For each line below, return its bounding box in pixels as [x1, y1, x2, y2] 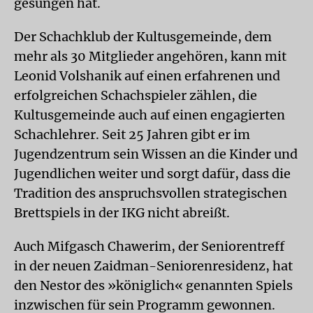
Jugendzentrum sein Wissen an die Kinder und [14, 145, 298, 162]
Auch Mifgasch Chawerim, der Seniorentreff [14, 238, 284, 254]
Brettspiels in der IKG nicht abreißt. [14, 204, 230, 221]
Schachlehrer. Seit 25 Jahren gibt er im [14, 126, 250, 143]
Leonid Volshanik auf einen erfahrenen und [14, 67, 280, 84]
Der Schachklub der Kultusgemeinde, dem [14, 28, 272, 45]
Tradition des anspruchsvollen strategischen [14, 184, 287, 201]
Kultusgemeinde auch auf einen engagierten [14, 106, 285, 123]
